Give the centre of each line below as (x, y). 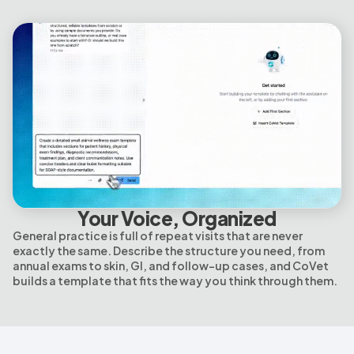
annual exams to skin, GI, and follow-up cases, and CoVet (171, 265)
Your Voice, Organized (177, 218)
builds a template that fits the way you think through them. (175, 280)
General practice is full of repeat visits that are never (158, 235)
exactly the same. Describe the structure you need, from (169, 250)
